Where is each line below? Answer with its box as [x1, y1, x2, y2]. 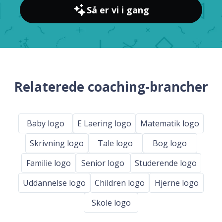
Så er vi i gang [87, 4, 149, 16]
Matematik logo [140, 117, 199, 129]
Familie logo [26, 157, 71, 168]
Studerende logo [134, 157, 197, 168]
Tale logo [98, 137, 133, 149]
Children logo [95, 177, 145, 188]
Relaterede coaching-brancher [14, 78, 208, 96]
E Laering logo [77, 117, 131, 129]
